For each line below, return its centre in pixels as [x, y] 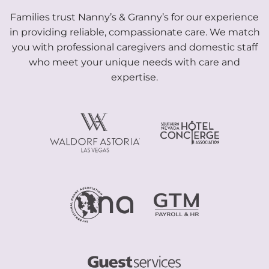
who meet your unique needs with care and [134, 62]
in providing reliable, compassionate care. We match [134, 32]
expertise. [134, 77]
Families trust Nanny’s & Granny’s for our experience [134, 17]
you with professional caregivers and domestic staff [134, 47]
